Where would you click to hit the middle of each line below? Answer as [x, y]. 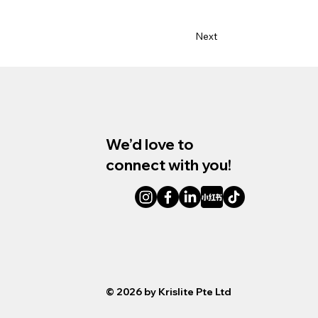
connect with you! [168, 164]
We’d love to [149, 144]
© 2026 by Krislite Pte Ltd [168, 292]
